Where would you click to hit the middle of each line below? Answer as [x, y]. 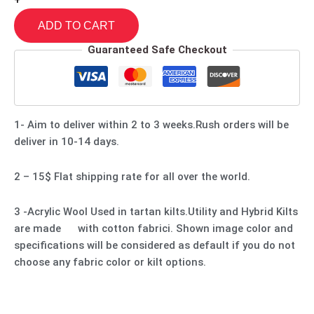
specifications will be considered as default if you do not [155, 246]
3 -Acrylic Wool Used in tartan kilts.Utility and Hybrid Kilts [156, 212]
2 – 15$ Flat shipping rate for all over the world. [132, 176]
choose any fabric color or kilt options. [110, 262]
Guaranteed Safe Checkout [157, 50]
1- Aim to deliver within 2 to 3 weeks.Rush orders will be [151, 124]
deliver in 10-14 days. [67, 141]
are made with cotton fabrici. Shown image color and [153, 229]
